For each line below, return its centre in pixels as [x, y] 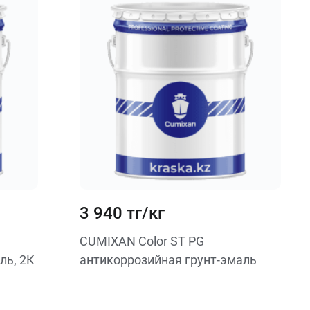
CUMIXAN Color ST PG [142, 241]
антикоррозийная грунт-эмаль [168, 260]
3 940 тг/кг [122, 213]
